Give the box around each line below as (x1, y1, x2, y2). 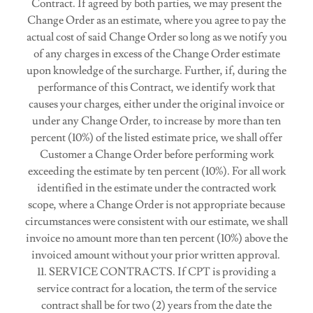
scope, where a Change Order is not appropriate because (28, 198, 285, 212)
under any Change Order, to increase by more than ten (32, 114, 281, 128)
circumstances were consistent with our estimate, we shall (25, 214, 288, 228)
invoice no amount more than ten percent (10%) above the (25, 231, 288, 245)
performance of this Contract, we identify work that (38, 80, 275, 94)
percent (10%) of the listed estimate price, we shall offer (31, 131, 282, 145)
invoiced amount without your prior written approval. (31, 248, 282, 262)
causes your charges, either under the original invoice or (29, 97, 284, 111)
